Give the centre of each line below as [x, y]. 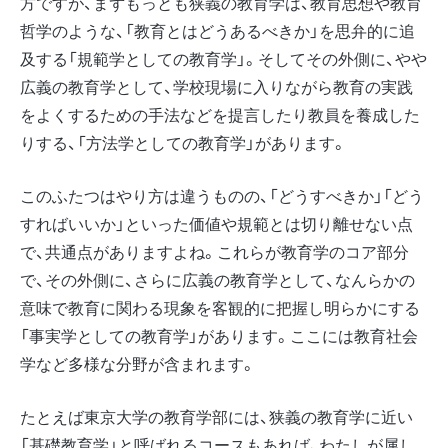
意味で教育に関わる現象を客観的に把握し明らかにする [220, 307]
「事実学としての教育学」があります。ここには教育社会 [219, 335]
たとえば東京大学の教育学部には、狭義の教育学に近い [216, 416]
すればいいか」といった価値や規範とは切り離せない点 [216, 223]
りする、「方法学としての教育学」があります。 [183, 142]
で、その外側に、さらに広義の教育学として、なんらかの [217, 279]
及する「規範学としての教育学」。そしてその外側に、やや [223, 58]
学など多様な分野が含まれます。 [138, 363]
